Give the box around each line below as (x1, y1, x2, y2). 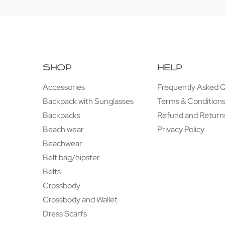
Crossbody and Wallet (43, 194, 118, 205)
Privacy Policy (157, 124, 205, 135)
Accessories (43, 82, 85, 93)
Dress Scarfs (43, 208, 87, 219)
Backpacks (43, 110, 81, 121)
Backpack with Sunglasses (43, 96, 134, 107)
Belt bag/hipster (43, 152, 100, 163)
